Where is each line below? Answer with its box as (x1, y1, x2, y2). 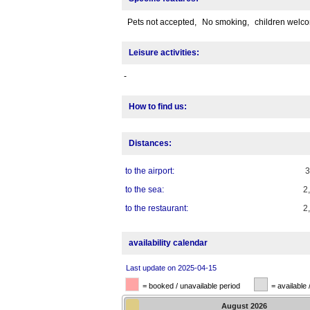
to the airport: (125, 166, 174, 176)
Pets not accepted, (127, 17, 199, 28)
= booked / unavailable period (142, 282, 240, 291)
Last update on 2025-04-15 (125, 264, 217, 273)
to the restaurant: (125, 203, 188, 214)
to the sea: (125, 185, 164, 195)
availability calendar (128, 238, 208, 248)
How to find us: (128, 102, 187, 112)
